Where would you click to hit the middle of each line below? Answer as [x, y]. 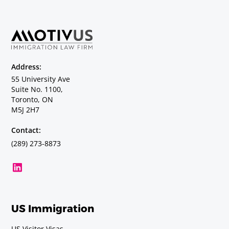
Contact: [26, 130]
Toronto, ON [32, 99]
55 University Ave [41, 79]
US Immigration [53, 208]
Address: [27, 66]
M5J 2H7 [26, 109]
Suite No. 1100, [37, 89]
